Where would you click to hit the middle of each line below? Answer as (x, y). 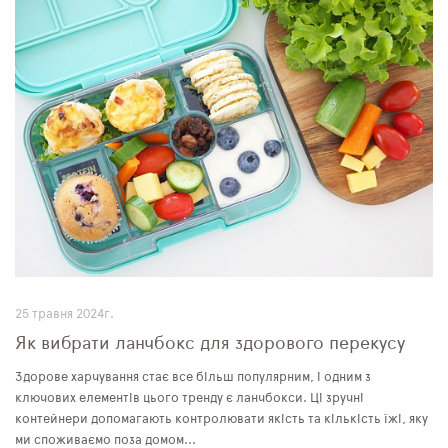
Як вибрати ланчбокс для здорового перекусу (210, 344)
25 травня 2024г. (64, 315)
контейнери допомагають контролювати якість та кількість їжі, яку (221, 420)
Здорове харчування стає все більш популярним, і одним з (193, 378)
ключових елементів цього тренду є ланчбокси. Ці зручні (189, 399)
